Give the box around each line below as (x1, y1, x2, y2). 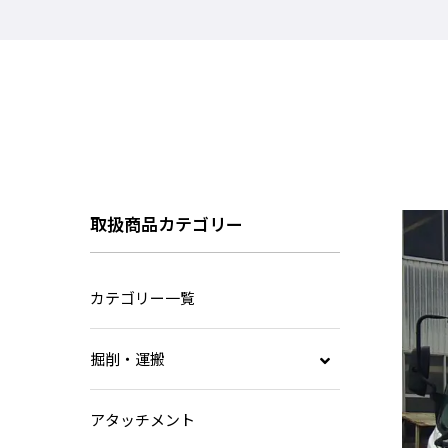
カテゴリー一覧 (90, 286, 195, 308)
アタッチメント (90, 408, 195, 430)
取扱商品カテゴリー (90, 210, 243, 236)
